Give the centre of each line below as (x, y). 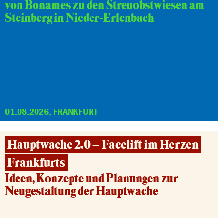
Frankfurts (36, 163)
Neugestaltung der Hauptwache (82, 191)
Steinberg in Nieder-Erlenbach (80, 18)
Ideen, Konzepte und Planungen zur (91, 179)
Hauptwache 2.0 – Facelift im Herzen (103, 145)
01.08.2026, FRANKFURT (51, 111)
